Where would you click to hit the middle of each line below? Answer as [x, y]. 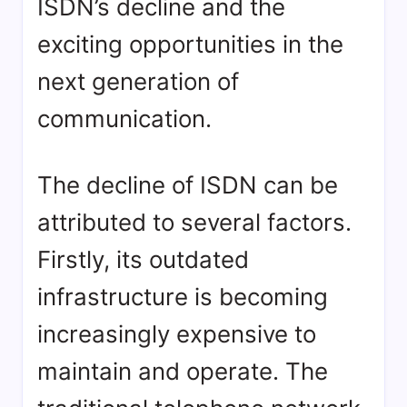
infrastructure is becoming [183, 297]
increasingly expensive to [177, 334]
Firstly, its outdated [143, 260]
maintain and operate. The [183, 372]
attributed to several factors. [194, 223]
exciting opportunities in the [190, 45]
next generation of [138, 82]
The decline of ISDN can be [188, 185]
